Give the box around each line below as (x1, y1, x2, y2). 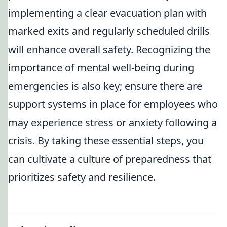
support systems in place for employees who (8, 97, 218, 111)
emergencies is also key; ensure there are (8, 79, 202, 93)
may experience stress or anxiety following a (8, 116, 217, 129)
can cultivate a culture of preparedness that (8, 152, 211, 166)
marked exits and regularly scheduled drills (8, 24, 210, 38)
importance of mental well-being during (8, 61, 194, 74)
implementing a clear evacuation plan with (8, 6, 207, 20)
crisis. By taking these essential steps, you (8, 134, 204, 147)
